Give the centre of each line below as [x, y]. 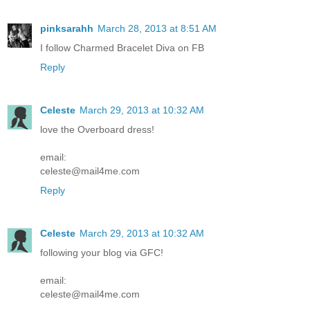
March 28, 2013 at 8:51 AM [157, 28]
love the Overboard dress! [97, 129]
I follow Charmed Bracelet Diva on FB [122, 47]
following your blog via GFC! [102, 252]
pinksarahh [67, 28]
